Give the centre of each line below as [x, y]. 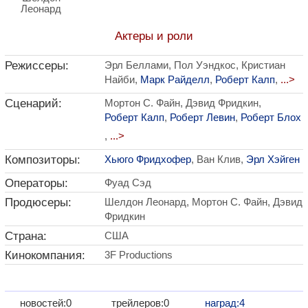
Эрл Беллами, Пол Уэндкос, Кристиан [195, 65]
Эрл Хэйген [273, 159]
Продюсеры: [38, 202]
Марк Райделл [175, 79]
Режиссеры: [37, 65]
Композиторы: [43, 159]
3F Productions [139, 255]
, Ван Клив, [219, 159]
